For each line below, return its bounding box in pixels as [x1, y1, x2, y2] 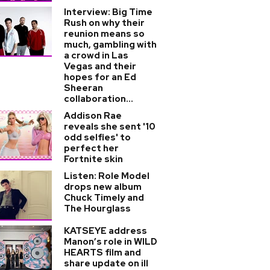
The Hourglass [64, 202, 131, 215]
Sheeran [64, 82, 103, 94]
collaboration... [64, 93, 133, 105]
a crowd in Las [64, 49, 128, 61]
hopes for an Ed [64, 71, 136, 83]
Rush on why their [64, 17, 145, 29]
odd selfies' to [64, 131, 131, 143]
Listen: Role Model [64, 170, 149, 182]
